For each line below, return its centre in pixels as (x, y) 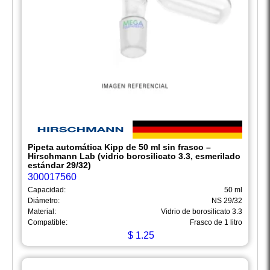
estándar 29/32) (59, 165)
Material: (42, 212)
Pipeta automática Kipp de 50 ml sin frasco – (119, 147)
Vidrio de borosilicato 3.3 (202, 212)
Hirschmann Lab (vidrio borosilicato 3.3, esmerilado (134, 156)
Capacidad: (47, 190)
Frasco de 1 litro (216, 223)
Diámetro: (44, 201)
